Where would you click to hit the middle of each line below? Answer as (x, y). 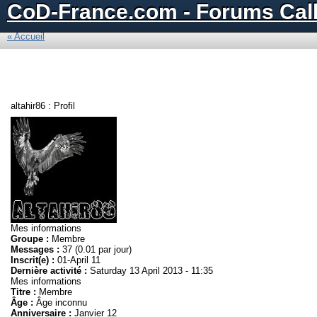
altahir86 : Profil (43, 106)
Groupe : (30, 239)
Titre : (23, 292)
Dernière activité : (49, 271)
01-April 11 (77, 260)
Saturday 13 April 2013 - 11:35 (150, 271)
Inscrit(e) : (33, 260)
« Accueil (26, 36)
